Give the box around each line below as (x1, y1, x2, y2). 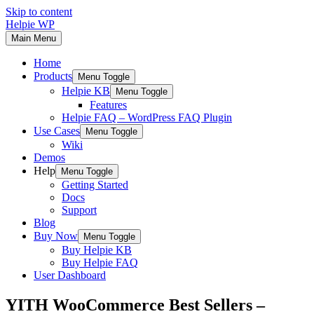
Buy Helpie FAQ (62, 257, 138, 268)
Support (62, 204, 97, 216)
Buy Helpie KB (62, 244, 132, 256)
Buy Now (34, 230, 78, 242)
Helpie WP (6, 18, 55, 30)
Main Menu (11, 33, 56, 43)
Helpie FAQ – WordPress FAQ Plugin (62, 111, 232, 123)
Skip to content (6, 6, 72, 18)
